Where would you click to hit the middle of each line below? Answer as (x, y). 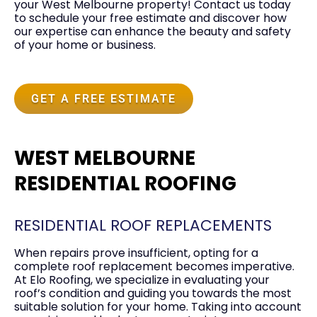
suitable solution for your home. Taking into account (158, 306)
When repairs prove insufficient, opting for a (136, 253)
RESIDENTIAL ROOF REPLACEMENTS (143, 225)
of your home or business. (85, 45)
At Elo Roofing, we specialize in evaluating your (142, 279)
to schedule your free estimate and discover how (150, 18)
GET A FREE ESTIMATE (104, 98)
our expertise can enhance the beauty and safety (152, 31)
